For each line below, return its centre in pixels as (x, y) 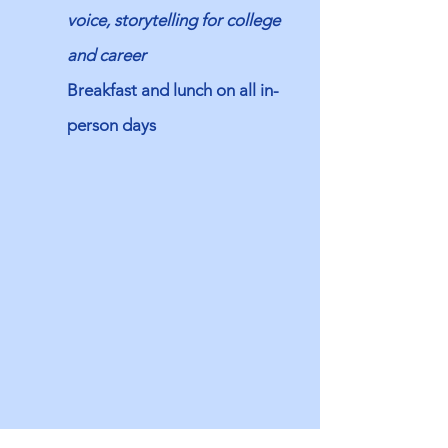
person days (111, 125)
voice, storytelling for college (173, 20)
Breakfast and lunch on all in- (173, 90)
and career (106, 55)
